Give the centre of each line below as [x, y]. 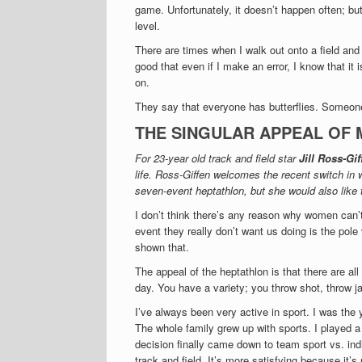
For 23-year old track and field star [217, 158]
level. [147, 25]
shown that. [162, 247]
